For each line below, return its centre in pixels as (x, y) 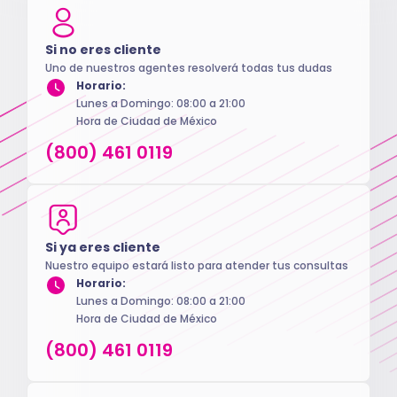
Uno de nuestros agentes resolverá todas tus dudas (189, 67)
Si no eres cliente (103, 49)
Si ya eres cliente (103, 247)
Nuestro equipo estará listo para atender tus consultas (197, 265)
